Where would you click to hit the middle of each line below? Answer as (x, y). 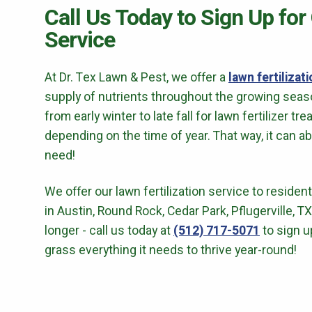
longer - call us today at (109, 231)
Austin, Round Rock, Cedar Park (142, 211)
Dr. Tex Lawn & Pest (113, 77)
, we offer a (197, 77)
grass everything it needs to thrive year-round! (171, 250)
